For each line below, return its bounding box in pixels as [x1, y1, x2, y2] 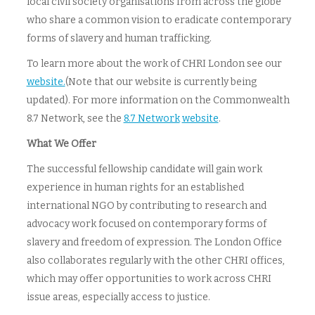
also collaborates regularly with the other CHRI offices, [26, 255, 285, 266]
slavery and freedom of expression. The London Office [26, 236, 282, 248]
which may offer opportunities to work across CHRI [26, 273, 271, 285]
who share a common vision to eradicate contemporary [26, 14, 291, 26]
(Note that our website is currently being [65, 76, 257, 88]
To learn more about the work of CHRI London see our [26, 58, 282, 70]
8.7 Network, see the [26, 112, 124, 124]
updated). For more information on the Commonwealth [26, 94, 290, 106]
